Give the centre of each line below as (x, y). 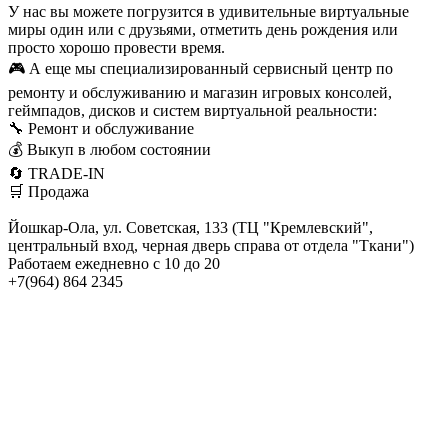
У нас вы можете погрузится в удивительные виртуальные (208, 11)
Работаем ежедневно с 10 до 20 (114, 263)
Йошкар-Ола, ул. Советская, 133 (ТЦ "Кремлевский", (190, 227)
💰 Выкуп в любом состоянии (109, 149)
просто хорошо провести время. (116, 47)
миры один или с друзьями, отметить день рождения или (203, 29)
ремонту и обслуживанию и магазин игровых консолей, (200, 92)
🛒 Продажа (48, 191)
